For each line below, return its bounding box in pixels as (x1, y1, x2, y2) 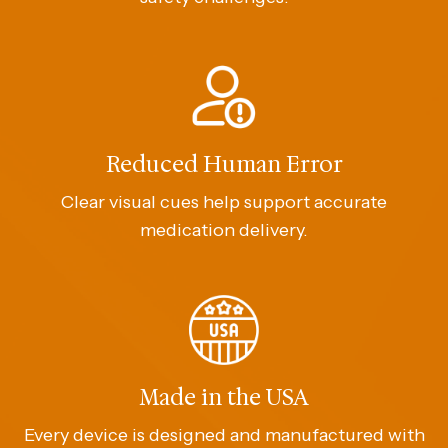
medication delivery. (140, 218, 308, 241)
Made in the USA (139, 382, 309, 412)
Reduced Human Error (105, 149, 343, 179)
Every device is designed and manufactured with (23, 423, 425, 446)
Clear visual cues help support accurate (61, 190, 387, 213)
